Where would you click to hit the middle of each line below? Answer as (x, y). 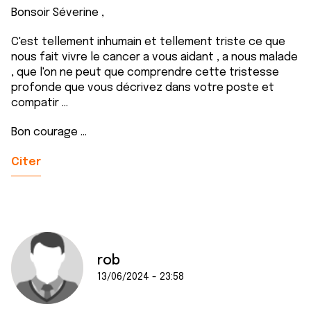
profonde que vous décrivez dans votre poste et (143, 88)
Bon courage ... (49, 132)
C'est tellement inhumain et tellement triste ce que (148, 42)
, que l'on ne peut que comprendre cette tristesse (145, 73)
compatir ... (40, 103)
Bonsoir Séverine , (58, 13)
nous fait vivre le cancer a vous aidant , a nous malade (154, 57)
